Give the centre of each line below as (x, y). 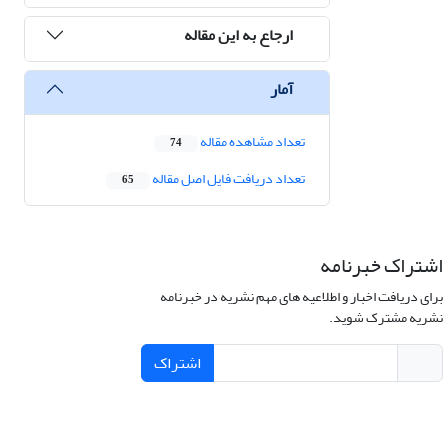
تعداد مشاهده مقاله (251, 142)
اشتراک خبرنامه (381, 266)
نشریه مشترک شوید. (385, 318)
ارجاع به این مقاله (238, 34)
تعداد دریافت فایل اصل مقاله (227, 179)
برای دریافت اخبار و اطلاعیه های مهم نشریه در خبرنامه (301, 297)
